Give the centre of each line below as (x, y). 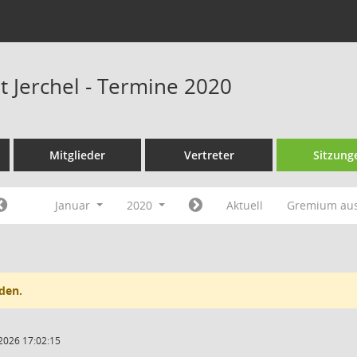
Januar (75, 205)
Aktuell (244, 205)
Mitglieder (77, 155)
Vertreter (209, 155)
